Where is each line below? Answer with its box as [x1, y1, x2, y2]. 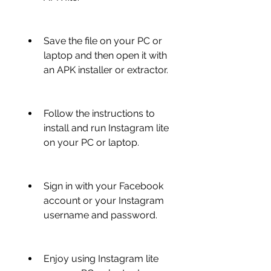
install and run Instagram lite [44, 122, 169, 134]
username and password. [44, 209, 157, 221]
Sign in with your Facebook [44, 180, 163, 192]
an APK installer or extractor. [44, 64, 168, 76]
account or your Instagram [44, 195, 164, 206]
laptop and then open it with [44, 50, 167, 61]
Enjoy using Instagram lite [44, 253, 158, 264]
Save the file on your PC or [44, 35, 162, 47]
